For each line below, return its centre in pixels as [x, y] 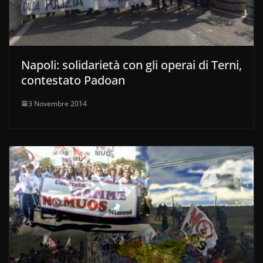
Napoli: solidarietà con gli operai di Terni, [131, 65]
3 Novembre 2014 [58, 103]
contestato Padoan [73, 80]
